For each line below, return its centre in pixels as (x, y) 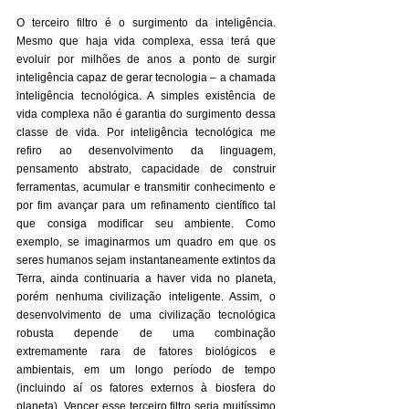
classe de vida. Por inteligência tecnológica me (146, 132)
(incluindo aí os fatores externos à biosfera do (146, 388)
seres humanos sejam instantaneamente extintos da (146, 260)
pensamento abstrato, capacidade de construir (146, 169)
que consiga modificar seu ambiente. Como (146, 224)
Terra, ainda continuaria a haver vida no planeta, (146, 278)
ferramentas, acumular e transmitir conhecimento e (146, 187)
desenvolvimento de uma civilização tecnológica (146, 315)
